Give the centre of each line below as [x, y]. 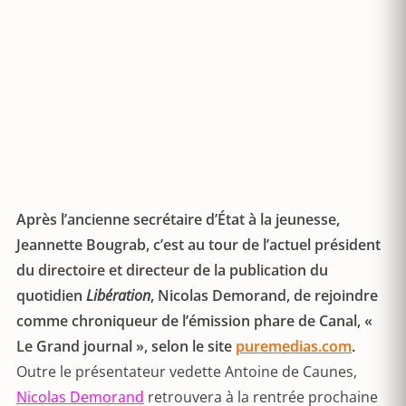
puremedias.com [294, 346]
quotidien [51, 295]
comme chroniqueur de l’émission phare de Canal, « [194, 321]
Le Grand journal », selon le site [126, 346]
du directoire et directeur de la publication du [172, 270]
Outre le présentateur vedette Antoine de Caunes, [187, 372]
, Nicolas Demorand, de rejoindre [264, 295]
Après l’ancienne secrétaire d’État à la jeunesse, [178, 219]
